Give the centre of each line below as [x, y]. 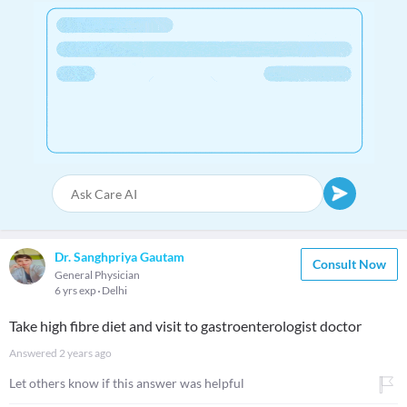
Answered [34, 353]
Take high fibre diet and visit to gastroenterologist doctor [185, 326]
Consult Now [349, 264]
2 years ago [85, 353]
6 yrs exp [76, 290]
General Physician [97, 275]
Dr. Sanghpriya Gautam [119, 257]
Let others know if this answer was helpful [127, 383]
